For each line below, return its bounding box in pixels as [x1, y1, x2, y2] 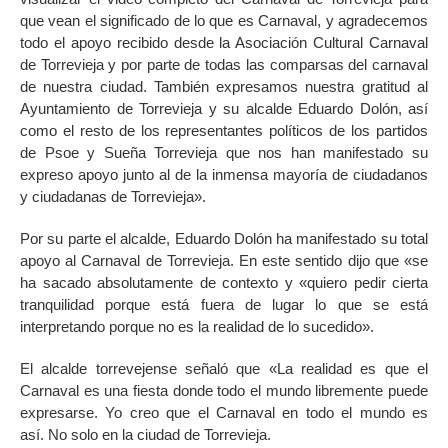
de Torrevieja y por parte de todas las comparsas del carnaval [20, 55, 428, 73]
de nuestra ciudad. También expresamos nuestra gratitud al [20, 77, 428, 95]
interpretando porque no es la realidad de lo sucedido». [20, 317, 374, 335]
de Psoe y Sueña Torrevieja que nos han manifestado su [20, 143, 428, 161]
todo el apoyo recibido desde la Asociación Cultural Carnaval [20, 33, 428, 51]
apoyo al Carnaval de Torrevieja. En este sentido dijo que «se [20, 251, 428, 269]
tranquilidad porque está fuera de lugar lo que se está [20, 295, 428, 313]
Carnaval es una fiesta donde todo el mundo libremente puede [20, 381, 428, 399]
